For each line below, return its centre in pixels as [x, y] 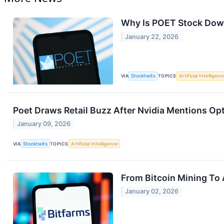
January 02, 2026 [152, 191]
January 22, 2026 [152, 36]
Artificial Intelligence [94, 143]
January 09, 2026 [44, 124]
